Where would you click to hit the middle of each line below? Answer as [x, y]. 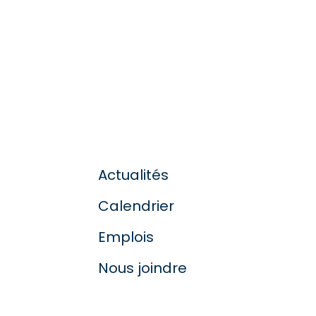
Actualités [133, 175]
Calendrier [136, 206]
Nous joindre [142, 268]
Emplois [126, 237]
